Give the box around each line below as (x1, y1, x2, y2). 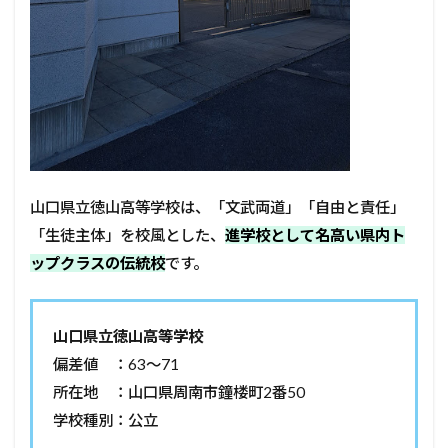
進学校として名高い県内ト (225, 225, 405, 244)
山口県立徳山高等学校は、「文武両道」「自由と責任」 (30, 197, 405, 216)
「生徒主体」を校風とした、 (30, 225, 225, 244)
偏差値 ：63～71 (53, 354, 179, 373)
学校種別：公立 (53, 410, 158, 429)
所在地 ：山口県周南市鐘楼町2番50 (53, 382, 305, 401)
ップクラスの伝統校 (30, 253, 165, 272)
